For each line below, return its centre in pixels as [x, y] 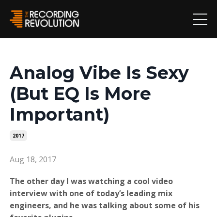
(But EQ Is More [80, 94]
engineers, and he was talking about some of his [105, 206]
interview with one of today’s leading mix [91, 194]
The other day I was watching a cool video [91, 181]
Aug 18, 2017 [33, 160]
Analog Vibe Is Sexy [99, 73]
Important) [60, 115]
